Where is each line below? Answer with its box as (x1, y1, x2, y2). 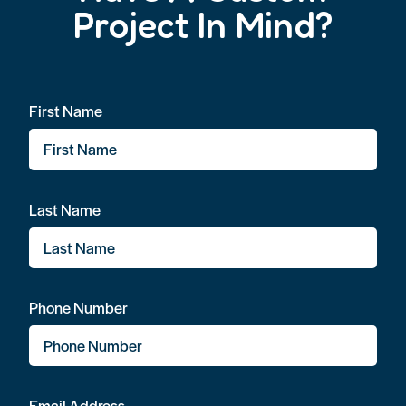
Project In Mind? (73, 3, 333, 47)
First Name (29, 100, 102, 122)
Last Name (29, 198, 101, 220)
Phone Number (29, 295, 128, 318)
